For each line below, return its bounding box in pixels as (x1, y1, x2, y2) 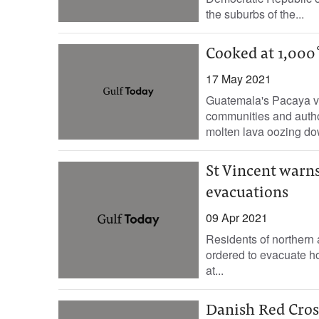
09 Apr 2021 (205, 209, 268, 226)
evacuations (205, 186, 288, 202)
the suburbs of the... (205, 6, 304, 22)
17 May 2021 (205, 70, 271, 87)
